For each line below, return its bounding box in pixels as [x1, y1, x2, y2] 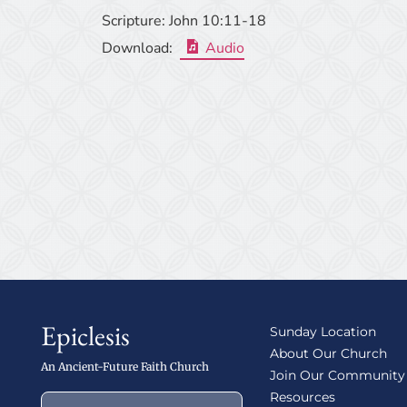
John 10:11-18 [169, 11, 266, 31]
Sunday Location [269, 323, 376, 341]
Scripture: [102, 11, 165, 31]
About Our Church [269, 345, 387, 362]
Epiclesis [41, 318, 130, 354]
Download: [102, 38, 173, 58]
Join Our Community [269, 367, 405, 384]
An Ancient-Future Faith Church [41, 360, 209, 374]
